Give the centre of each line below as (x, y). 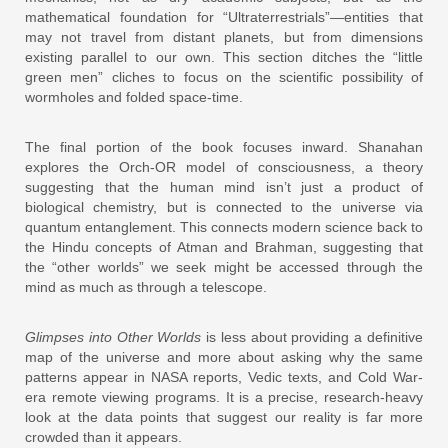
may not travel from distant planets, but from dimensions (224, 36)
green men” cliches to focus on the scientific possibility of (224, 76)
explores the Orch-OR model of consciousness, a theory (224, 166)
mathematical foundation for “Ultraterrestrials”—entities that (224, 16)
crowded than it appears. (103, 436)
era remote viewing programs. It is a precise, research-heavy (224, 396)
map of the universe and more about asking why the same (224, 356)
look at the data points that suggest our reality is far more (224, 416)
